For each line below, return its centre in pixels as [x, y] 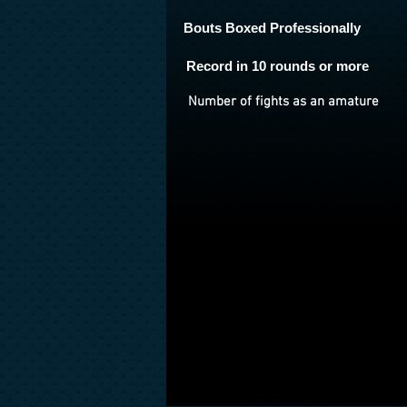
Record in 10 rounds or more [278, 66]
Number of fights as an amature [283, 102]
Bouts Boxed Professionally [272, 28]
